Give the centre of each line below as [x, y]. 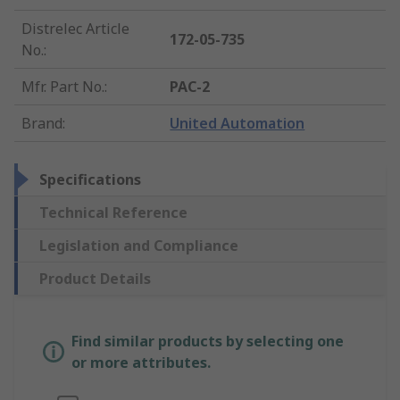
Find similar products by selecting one [208, 342]
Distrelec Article [75, 29]
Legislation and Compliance [139, 246]
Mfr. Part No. [63, 87]
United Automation [237, 124]
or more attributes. [141, 363]
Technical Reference [113, 213]
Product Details [95, 279]
